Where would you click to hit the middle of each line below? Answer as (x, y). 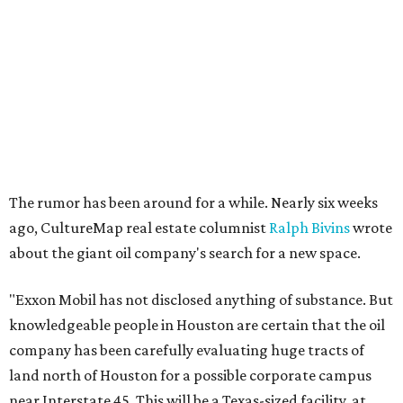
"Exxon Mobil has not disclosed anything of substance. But (201, 300)
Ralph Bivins (309, 228)
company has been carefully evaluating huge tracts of (187, 350)
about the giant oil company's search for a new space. (185, 253)
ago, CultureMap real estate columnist (139, 228)
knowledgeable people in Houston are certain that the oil (197, 325)
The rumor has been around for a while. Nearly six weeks (193, 202)
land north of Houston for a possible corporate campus (190, 375)
